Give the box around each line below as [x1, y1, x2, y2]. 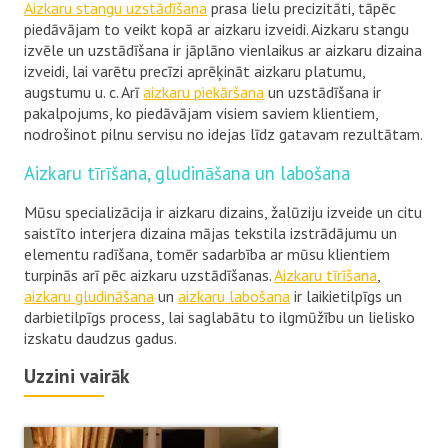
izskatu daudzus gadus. [24, 328, 178, 349]
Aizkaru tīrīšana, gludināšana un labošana [24, 161, 351, 186]
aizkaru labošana [178, 286, 291, 307]
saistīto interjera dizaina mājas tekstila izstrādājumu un [24, 223, 398, 244]
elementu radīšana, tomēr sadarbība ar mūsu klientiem [24, 244, 391, 265]
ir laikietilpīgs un [290, 286, 403, 307]
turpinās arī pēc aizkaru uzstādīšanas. [24, 265, 275, 286]
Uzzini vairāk [24, 364, 130, 389]
